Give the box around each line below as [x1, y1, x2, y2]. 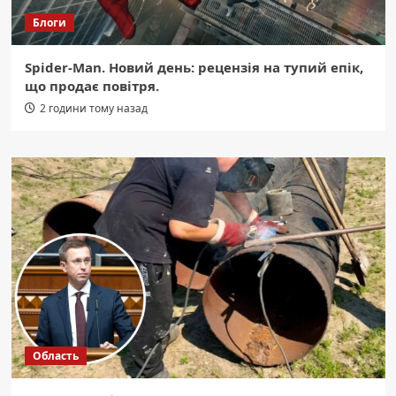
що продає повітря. [24, 77, 159, 95]
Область [32, 348, 79, 364]
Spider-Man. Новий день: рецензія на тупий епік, [24, 58, 363, 77]
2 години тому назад [39, 101, 148, 117]
